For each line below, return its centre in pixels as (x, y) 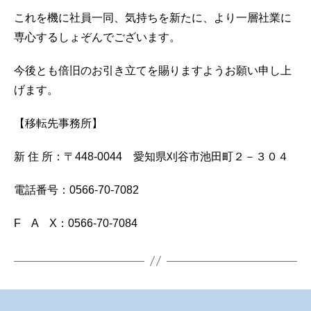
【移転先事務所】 (58, 123)
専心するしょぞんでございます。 (97, 37)
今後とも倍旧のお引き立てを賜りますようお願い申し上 (153, 70)
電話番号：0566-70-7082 (76, 190)
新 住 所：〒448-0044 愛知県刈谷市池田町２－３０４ (151, 156)
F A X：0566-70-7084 (76, 223)
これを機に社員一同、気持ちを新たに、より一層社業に (153, 17)
